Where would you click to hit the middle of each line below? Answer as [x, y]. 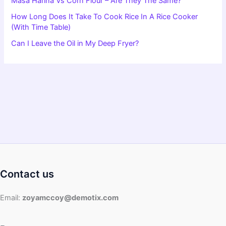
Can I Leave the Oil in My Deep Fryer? [75, 43]
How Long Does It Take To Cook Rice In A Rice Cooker [105, 16]
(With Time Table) [41, 27]
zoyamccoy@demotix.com [70, 198]
